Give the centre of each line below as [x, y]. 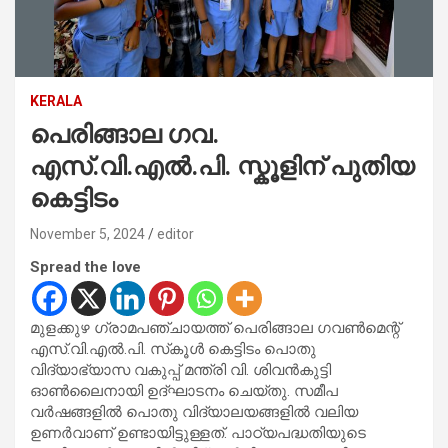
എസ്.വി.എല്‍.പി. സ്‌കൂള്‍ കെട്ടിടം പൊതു [173, 348]
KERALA [56, 100]
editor [175, 233]
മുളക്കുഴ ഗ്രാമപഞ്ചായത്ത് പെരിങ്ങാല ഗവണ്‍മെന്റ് [215, 327]
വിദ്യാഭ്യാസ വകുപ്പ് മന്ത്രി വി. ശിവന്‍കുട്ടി [180, 369]
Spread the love [85, 266]
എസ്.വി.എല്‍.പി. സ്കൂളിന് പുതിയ [222, 166]
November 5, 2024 [87, 233]
